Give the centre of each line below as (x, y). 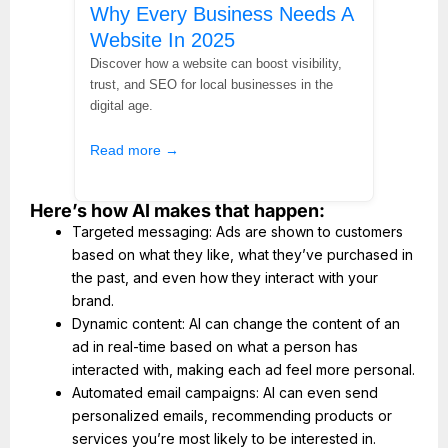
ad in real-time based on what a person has (215, 347)
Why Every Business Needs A (221, 13)
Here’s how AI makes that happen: (177, 211)
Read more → (134, 149)
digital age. (121, 105)
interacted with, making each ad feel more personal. (243, 370)
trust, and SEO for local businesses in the (211, 84)
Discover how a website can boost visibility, (216, 63)
